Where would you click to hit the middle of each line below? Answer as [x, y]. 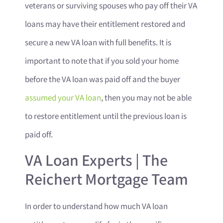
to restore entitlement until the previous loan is [106, 117]
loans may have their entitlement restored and [105, 25]
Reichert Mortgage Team [107, 180]
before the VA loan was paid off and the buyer [103, 80]
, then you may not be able [146, 98]
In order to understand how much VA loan [96, 206]
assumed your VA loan [63, 98]
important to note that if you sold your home [102, 61]
